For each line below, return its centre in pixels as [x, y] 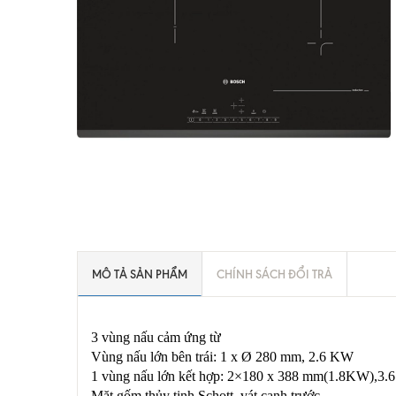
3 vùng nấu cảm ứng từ [156, 337]
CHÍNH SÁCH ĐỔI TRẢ [274, 274]
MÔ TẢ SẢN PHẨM [140, 274]
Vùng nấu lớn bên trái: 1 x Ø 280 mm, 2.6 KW [222, 357]
